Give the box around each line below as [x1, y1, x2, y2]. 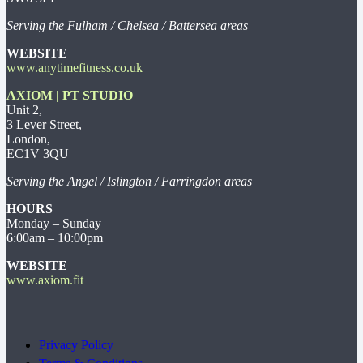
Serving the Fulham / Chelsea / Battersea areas [6, 19, 248, 33]
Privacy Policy [39, 338, 113, 352]
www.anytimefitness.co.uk [6, 61, 143, 75]
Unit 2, [6, 103, 42, 117]
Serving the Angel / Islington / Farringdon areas [6, 174, 252, 189]
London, [6, 132, 50, 147]
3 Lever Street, [6, 117, 82, 132]
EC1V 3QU [6, 147, 69, 161]
